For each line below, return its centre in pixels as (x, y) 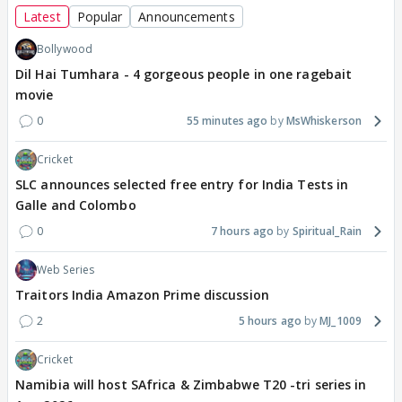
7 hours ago (243, 232)
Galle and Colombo (76, 205)
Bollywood (65, 49)
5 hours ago (270, 321)
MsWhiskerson (323, 121)
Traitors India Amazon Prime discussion (142, 295)
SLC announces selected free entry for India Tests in (182, 185)
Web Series (66, 270)
